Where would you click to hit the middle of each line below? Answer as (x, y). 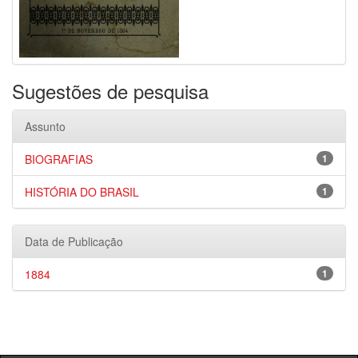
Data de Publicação (74, 241)
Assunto (45, 126)
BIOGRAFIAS (59, 159)
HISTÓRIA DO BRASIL (82, 192)
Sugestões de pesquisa (110, 91)
